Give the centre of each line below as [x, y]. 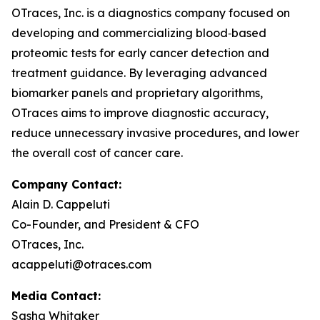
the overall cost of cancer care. [97, 153]
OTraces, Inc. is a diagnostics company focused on [151, 13]
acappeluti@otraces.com [81, 265]
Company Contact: [66, 185]
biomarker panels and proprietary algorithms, [137, 93]
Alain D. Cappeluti [61, 205]
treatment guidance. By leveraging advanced [139, 73]
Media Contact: [56, 296]
